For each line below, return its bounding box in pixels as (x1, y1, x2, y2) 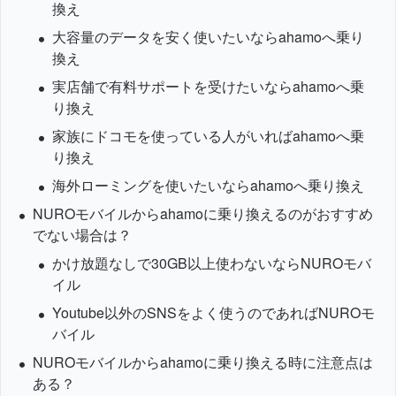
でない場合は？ (32, 225, 132, 245)
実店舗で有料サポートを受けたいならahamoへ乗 (52, 76, 365, 96)
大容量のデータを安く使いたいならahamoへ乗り (52, 27, 365, 47)
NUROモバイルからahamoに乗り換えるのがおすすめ (32, 203, 373, 224)
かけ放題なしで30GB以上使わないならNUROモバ (52, 253, 372, 273)
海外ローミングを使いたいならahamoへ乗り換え (52, 175, 365, 195)
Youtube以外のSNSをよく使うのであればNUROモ (52, 302, 376, 323)
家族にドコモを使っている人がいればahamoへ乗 (52, 126, 365, 146)
